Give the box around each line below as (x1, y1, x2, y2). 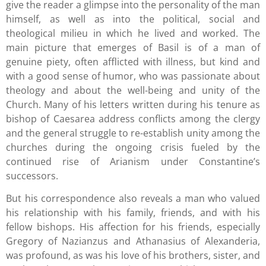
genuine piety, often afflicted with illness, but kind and (6, 55, 260, 68)
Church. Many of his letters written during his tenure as (6, 97, 260, 111)
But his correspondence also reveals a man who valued (6, 192, 260, 205)
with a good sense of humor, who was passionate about (6, 69, 260, 83)
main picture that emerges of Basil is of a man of (6, 40, 260, 54)
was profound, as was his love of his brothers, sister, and (6, 249, 260, 262)
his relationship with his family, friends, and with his (6, 206, 260, 220)
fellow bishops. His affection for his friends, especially (6, 220, 260, 234)
